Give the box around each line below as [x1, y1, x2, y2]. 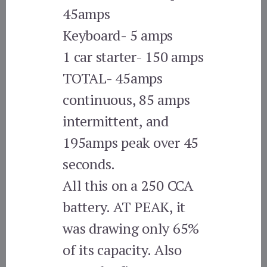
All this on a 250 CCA [63, 175, 193, 195]
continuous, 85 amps [63, 89, 190, 109]
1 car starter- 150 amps [63, 46, 204, 66]
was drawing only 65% [63, 218, 200, 238]
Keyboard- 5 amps [63, 25, 173, 45]
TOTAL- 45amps [63, 68, 163, 88]
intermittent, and [63, 111, 169, 131]
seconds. [63, 154, 116, 173]
